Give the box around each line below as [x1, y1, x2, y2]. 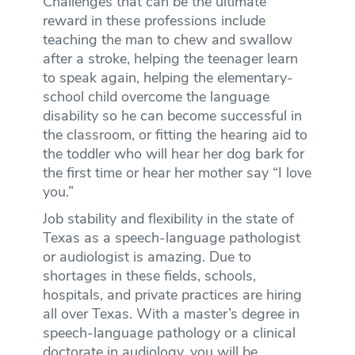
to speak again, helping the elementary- [42, 71, 293, 86]
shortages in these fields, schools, [42, 269, 256, 284]
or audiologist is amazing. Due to [42, 250, 251, 265]
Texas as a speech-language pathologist [42, 231, 300, 246]
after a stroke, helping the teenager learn [42, 52, 298, 67]
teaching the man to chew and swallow [42, 32, 292, 48]
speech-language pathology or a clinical [42, 326, 296, 342]
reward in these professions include [42, 13, 265, 29]
